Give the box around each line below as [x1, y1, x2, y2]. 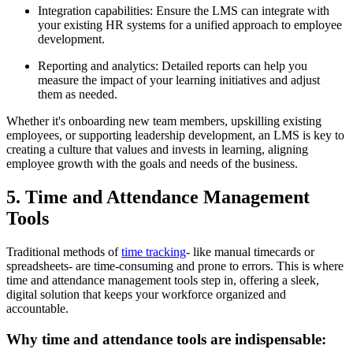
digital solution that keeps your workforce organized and [6, 287, 286, 301]
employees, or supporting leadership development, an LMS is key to [6, 128, 344, 142]
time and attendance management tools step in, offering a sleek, [6, 273, 319, 287]
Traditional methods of [6, 244, 121, 258]
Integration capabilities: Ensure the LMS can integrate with [38, 3, 329, 17]
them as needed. [38, 87, 117, 101]
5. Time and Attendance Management [6, 186, 310, 207]
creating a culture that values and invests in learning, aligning [6, 142, 308, 156]
